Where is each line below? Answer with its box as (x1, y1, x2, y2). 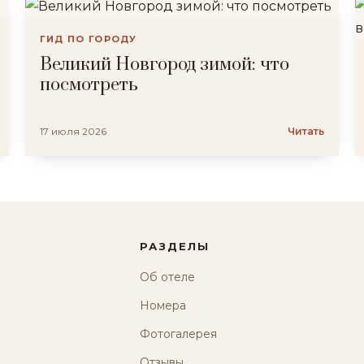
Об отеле (140, 270, 196, 284)
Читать (287, 125, 325, 137)
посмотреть (39, 74, 138, 96)
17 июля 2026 (39, 125, 106, 137)
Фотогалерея (140, 327, 218, 341)
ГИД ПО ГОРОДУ (39, 33, 137, 45)
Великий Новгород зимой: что (39, 54, 289, 76)
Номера (140, 298, 187, 313)
